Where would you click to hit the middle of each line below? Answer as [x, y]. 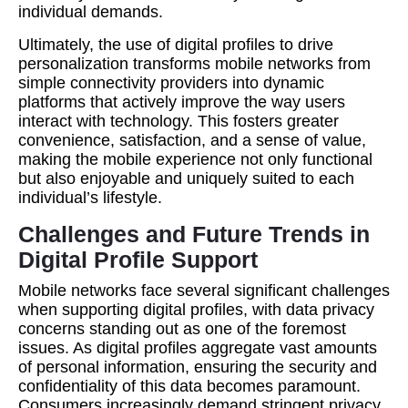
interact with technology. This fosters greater [178, 121]
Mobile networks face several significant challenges [204, 291]
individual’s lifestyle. [90, 198]
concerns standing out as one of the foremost [182, 329]
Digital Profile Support [138, 260]
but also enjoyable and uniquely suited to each [186, 178]
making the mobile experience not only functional [195, 159]
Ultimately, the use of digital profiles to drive [176, 45]
